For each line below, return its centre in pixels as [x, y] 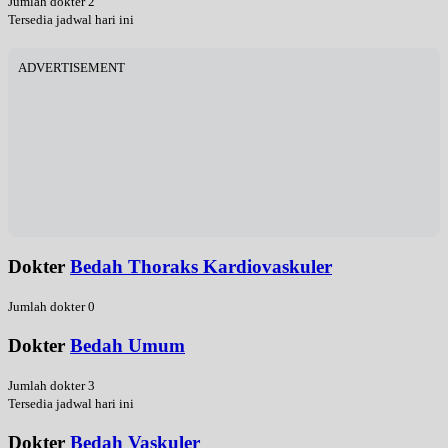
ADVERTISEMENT [71, 68]
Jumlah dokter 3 [51, 385]
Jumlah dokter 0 [51, 306]
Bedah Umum [127, 345]
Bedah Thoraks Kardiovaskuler [201, 267]
